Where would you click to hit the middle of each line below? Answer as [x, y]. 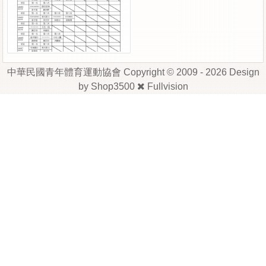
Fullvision [167, 86]
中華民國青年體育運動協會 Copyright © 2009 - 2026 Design [133, 72]
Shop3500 [113, 86]
